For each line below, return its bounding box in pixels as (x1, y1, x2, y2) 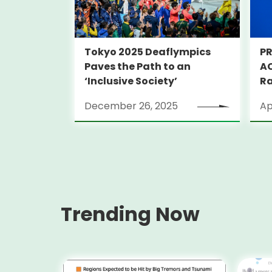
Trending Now (61, 200, 200, 228)
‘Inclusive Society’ (84, 74, 177, 89)
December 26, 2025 (84, 98, 178, 113)
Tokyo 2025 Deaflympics (84, 45, 211, 59)
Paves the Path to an (84, 59, 191, 74)
